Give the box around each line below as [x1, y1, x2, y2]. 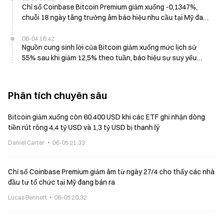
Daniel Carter [8, 139, 45, 146]
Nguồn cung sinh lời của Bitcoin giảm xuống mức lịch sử [22, 43, 197, 52]
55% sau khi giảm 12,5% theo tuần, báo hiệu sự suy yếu [22, 53, 197, 62]
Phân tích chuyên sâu [8, 89, 107, 102]
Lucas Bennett [8, 194, 47, 201]
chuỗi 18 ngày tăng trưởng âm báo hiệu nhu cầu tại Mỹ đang [22, 13, 211, 22]
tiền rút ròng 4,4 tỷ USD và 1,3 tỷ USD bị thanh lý [8, 123, 159, 132]
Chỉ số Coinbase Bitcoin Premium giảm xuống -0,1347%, [22, 2, 198, 11]
